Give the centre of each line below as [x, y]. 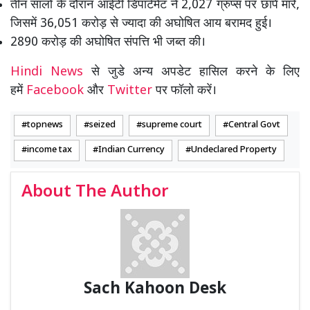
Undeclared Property [234, 151]
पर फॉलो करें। [184, 91]
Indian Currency [131, 151]
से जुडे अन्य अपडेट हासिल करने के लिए [195, 73]
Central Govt [254, 126]
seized [102, 126]
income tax [49, 151]
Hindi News [51, 73]
